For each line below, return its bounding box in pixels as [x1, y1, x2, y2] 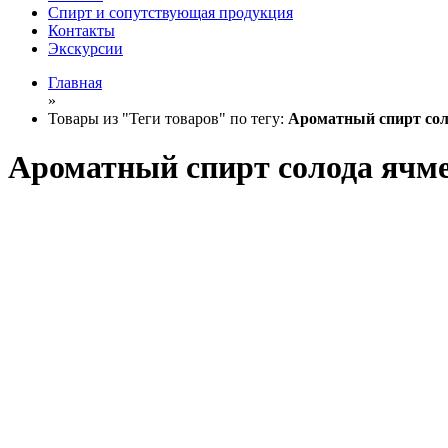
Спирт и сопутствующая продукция [48, 4, 293, 21]
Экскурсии [48, 40, 123, 57]
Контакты [48, 22, 115, 39]
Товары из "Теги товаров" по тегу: [48, 110, 288, 127]
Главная [48, 74, 102, 91]
